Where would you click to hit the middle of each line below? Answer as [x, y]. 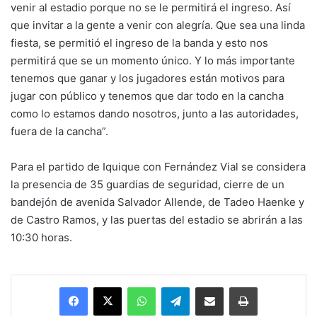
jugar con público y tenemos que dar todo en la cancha [147, 96]
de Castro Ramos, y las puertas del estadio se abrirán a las [157, 219]
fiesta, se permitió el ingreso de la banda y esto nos [139, 42]
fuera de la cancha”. [59, 131]
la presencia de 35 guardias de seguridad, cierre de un [148, 184]
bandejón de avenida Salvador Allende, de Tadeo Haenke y [157, 202]
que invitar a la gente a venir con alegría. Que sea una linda [158, 25]
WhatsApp [178, 286]
